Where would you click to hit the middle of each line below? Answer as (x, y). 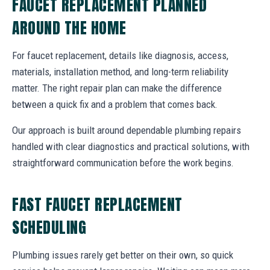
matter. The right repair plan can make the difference (117, 88)
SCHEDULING (49, 227)
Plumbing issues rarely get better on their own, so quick (123, 255)
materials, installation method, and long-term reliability (120, 71)
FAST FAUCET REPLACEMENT (97, 204)
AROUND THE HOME (69, 27)
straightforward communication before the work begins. (123, 162)
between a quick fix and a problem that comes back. (115, 104)
